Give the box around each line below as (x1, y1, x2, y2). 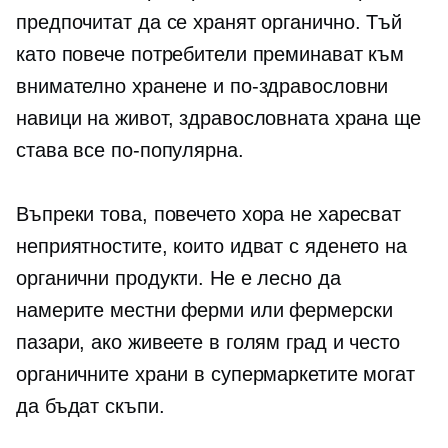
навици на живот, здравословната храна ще (16, 107, 421, 130)
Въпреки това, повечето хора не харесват (16, 203, 402, 226)
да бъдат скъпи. (16, 395, 165, 418)
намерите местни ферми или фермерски (16, 299, 393, 322)
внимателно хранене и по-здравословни (16, 75, 389, 98)
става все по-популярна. (16, 139, 244, 162)
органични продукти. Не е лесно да (16, 267, 341, 290)
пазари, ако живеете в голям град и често (16, 331, 400, 354)
